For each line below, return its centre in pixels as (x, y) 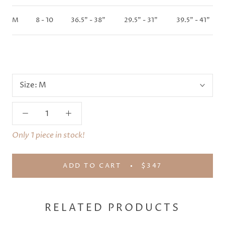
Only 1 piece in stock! (48, 135)
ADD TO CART (92, 166)
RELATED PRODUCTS (113, 208)
